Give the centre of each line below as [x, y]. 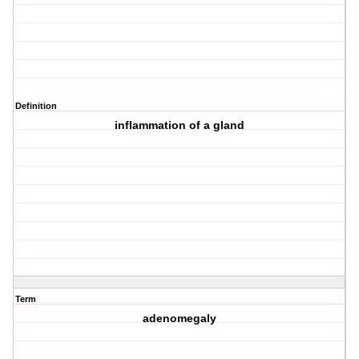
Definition [36, 106]
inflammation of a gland [180, 125]
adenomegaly [180, 319]
